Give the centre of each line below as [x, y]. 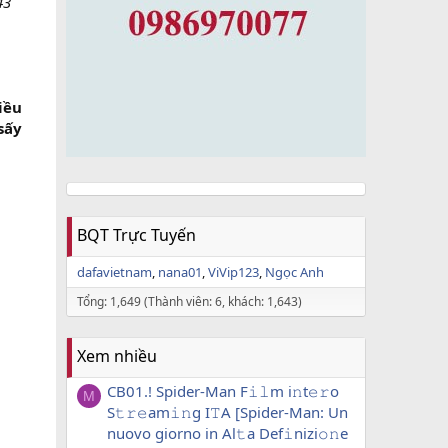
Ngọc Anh [294, 272]
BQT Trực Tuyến [136, 235]
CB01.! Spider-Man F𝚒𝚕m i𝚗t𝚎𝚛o [223, 391]
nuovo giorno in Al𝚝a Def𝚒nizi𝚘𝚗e [227, 433]
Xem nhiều [117, 356]
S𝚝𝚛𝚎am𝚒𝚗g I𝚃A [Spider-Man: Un [227, 412]
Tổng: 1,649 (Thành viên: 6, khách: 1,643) [189, 301]
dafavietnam [114, 272]
